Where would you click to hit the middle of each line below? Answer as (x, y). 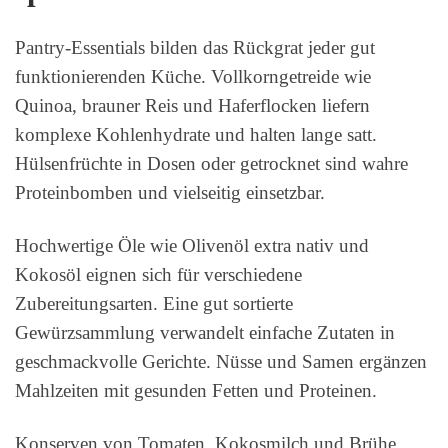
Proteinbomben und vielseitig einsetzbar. (170, 193)
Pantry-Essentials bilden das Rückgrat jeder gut (195, 48)
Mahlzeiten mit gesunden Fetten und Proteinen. (196, 391)
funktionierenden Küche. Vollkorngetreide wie (193, 77)
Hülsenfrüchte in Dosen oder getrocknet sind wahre (211, 164)
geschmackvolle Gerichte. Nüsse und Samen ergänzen (221, 362)
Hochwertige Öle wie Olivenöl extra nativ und (192, 246)
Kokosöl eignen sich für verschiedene (158, 275)
